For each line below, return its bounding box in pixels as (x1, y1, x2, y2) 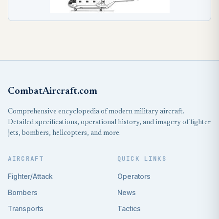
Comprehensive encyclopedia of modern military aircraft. (8, 109, 184, 115)
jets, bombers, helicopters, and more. (8, 130, 121, 137)
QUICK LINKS (117, 155, 167, 163)
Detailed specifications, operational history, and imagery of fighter (8, 119, 211, 126)
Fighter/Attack (8, 172, 53, 180)
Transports (8, 204, 44, 213)
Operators (117, 172, 151, 180)
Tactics (117, 204, 141, 213)
